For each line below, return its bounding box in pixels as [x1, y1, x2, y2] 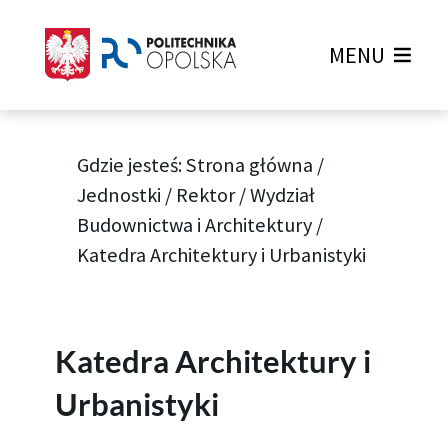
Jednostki [77, 182, 162, 209]
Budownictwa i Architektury [77, 212, 313, 239]
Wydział [250, 182, 316, 209]
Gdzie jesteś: [77, 152, 187, 179]
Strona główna [186, 152, 314, 179]
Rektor [176, 182, 236, 209]
